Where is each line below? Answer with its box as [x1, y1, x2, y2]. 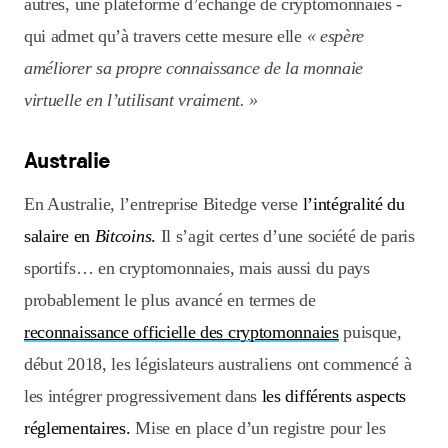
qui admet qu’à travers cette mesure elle [24, 26, 307, 47]
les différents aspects [261, 386, 406, 407]
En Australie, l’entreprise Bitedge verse [24, 194, 303, 215]
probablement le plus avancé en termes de [24, 290, 316, 311]
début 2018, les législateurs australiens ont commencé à [24, 354, 412, 375]
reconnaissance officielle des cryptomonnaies [24, 322, 339, 343]
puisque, [338, 322, 402, 343]
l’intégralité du [302, 194, 405, 215]
